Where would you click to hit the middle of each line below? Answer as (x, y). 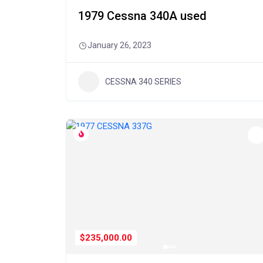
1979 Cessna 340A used (142, 16)
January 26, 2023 (119, 45)
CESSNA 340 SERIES (143, 81)
